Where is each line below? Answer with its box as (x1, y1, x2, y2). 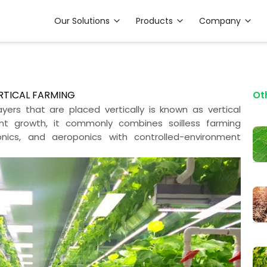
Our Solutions (54, 15, 110, 27)
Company (199, 15, 241, 27)
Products (136, 15, 173, 27)
